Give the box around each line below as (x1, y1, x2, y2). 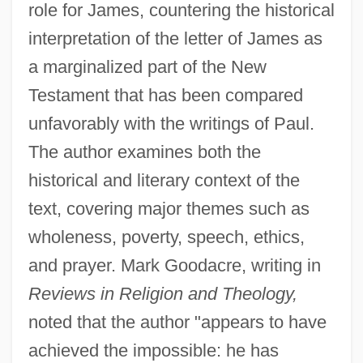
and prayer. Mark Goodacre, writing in (28, 255, 321, 276)
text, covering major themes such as (28, 199, 310, 220)
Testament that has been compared (28, 85, 303, 106)
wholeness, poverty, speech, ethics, (28, 227, 305, 248)
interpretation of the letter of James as (28, 28, 322, 49)
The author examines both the (28, 142, 261, 163)
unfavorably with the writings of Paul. (28, 113, 314, 135)
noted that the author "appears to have (28, 312, 327, 333)
